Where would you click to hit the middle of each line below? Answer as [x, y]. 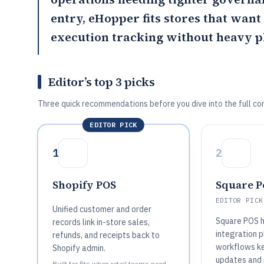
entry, [70, 18]
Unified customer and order [102, 209]
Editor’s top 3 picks [101, 82]
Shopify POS [84, 185]
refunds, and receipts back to [106, 235]
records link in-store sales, [101, 222]
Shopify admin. [79, 248]
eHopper [114, 18]
